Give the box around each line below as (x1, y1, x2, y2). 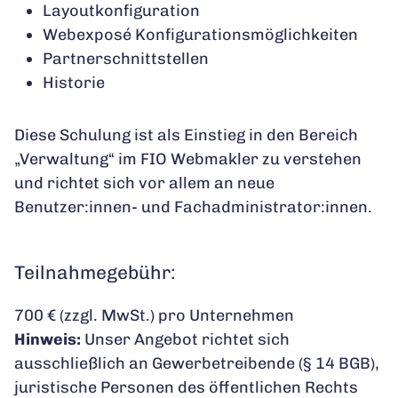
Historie (43, 72, 105, 92)
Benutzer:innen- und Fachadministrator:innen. (14, 196, 372, 217)
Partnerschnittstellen (43, 48, 209, 68)
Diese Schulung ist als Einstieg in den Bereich (14, 124, 358, 145)
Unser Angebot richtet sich (81, 329, 290, 349)
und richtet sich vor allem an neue (14, 172, 275, 193)
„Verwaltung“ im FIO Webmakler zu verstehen (14, 148, 362, 169)
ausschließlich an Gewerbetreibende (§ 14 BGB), (14, 353, 379, 373)
